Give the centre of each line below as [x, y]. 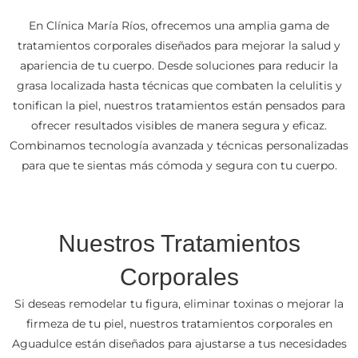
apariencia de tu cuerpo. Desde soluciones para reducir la [179, 65]
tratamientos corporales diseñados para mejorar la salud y [179, 45]
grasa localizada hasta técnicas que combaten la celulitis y [179, 85]
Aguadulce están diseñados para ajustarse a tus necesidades [179, 343]
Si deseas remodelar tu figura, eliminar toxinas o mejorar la [179, 303]
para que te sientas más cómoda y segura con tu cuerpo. [179, 165]
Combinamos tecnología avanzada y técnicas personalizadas [179, 145]
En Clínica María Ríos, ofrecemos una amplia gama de [179, 25]
